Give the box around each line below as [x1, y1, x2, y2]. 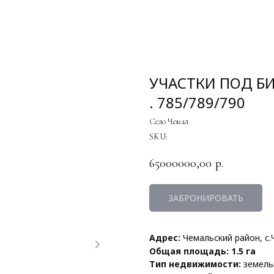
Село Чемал [149, 116, 188, 127]
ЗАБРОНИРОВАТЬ [168, 192, 243, 204]
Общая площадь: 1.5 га [149, 245, 256, 257]
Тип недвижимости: [149, 258, 241, 270]
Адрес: [149, 232, 180, 244]
